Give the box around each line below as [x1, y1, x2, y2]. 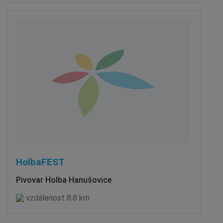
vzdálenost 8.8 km [24, 193, 90, 203]
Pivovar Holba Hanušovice [16, 175, 111, 185]
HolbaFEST [16, 156, 65, 168]
